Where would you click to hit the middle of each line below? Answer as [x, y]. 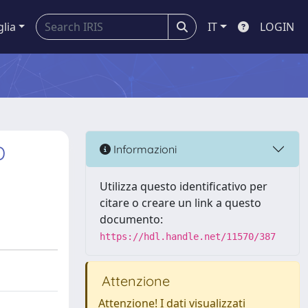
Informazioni [144, 149]
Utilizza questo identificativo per [184, 186]
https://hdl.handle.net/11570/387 [188, 236]
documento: [131, 219]
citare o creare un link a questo [180, 203]
